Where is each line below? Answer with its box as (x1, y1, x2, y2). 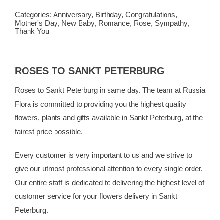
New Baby (61, 19, 94, 27)
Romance (98, 19, 130, 27)
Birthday (95, 10, 121, 19)
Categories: (14, 10, 53, 19)
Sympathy (154, 19, 187, 27)
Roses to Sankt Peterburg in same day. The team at (14, 86, 183, 95)
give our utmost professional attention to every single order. (14, 165, 203, 173)
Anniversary (53, 10, 91, 19)
